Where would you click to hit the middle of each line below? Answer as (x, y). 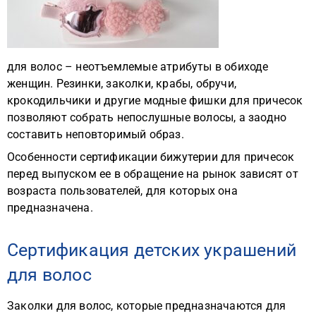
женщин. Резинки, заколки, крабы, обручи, (122, 84)
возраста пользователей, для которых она (122, 191)
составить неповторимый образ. (96, 134)
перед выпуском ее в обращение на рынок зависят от (153, 174)
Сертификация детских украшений (152, 250)
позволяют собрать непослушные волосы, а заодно (147, 117)
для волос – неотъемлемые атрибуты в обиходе (138, 67)
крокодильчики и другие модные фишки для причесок (155, 101)
